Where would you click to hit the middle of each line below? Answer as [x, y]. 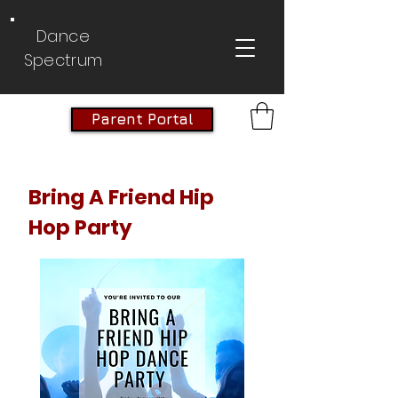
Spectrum [63, 60]
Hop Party [80, 227]
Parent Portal [142, 119]
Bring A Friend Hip [121, 197]
